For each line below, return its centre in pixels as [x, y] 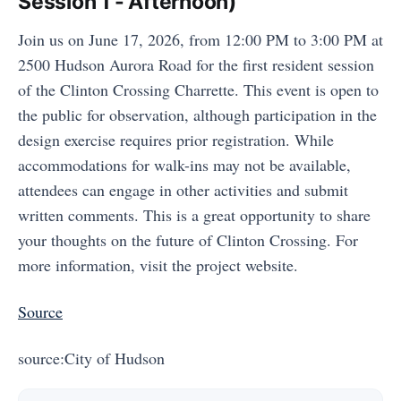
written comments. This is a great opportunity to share [194, 215]
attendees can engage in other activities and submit [183, 190]
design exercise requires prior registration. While [176, 140]
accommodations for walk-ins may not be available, [184, 165]
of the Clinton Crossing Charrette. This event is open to [198, 90]
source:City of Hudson [91, 358]
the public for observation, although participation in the [197, 115]
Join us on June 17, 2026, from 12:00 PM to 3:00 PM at [200, 39]
